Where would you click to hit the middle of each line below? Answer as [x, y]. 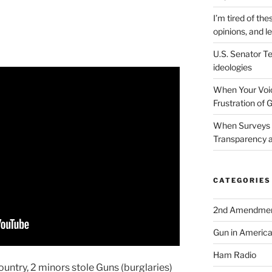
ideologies [232, 67]
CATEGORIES [242, 181]
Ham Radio [234, 255]
